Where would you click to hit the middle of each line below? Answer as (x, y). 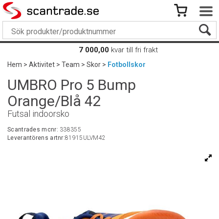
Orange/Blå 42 (54, 101)
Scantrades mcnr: (34, 130)
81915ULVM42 (86, 138)
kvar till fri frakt (134, 50)
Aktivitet (42, 65)
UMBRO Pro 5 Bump (72, 85)
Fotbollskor (127, 65)
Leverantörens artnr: (36, 138)
